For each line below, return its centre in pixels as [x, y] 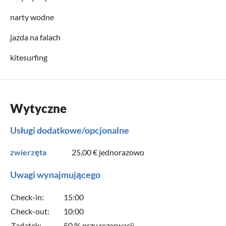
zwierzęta [28, 152]
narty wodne [32, 17]
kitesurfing [29, 57]
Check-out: [30, 211]
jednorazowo [121, 152]
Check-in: [27, 197]
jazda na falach [35, 37]
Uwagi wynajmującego [55, 174]
